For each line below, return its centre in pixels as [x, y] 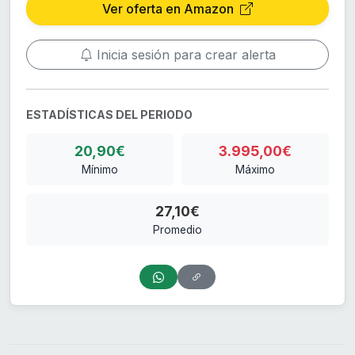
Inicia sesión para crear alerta [184, 55]
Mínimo [100, 170]
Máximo [255, 170]
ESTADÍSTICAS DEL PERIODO [109, 115]
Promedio [177, 230]
